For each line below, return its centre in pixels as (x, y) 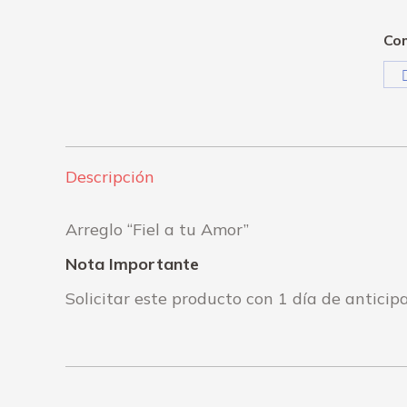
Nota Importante (132, 264)
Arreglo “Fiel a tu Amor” (157, 229)
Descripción (110, 177)
